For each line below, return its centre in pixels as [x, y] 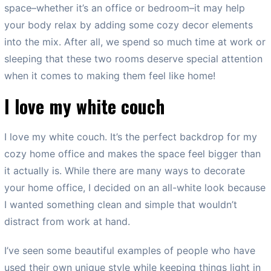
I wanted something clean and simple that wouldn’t [121, 204]
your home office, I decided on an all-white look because [135, 187]
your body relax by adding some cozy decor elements [129, 24]
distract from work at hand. [67, 221]
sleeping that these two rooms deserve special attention [133, 58]
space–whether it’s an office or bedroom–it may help [125, 8]
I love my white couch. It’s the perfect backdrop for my [131, 136]
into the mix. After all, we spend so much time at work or [135, 41]
